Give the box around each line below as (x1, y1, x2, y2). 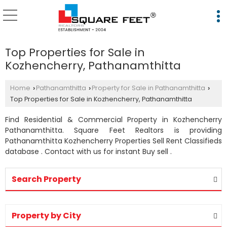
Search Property (12, 173, 81, 185)
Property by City (12, 210, 81, 221)
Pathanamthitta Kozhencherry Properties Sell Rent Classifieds (5, 136, 222, 146)
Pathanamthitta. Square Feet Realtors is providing (5, 125, 222, 135)
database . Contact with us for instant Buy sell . (5, 146, 172, 157)
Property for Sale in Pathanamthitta (92, 84, 205, 92)
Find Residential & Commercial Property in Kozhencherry (5, 115, 222, 125)
